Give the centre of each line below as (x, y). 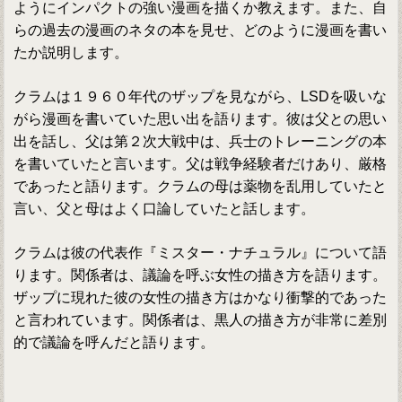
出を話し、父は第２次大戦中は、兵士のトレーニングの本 (201, 142)
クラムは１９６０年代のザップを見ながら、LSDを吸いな (201, 97)
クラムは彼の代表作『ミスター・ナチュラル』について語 (201, 253)
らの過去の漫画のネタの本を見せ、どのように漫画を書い (201, 31)
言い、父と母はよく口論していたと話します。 (165, 209)
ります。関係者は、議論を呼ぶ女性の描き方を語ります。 (201, 275)
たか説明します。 (71, 53)
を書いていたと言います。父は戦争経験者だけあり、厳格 (201, 164)
